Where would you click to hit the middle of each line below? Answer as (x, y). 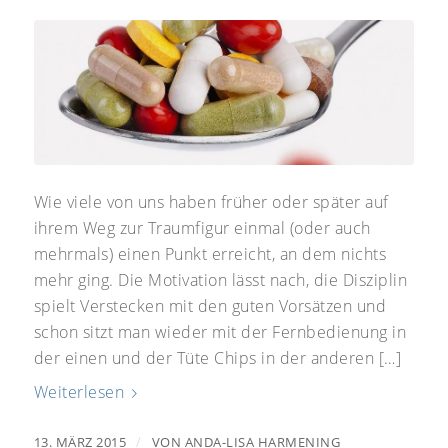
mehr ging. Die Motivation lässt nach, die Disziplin (220, 279)
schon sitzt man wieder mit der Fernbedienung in (220, 331)
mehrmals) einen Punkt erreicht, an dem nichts (210, 253)
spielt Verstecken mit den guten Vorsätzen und (210, 305)
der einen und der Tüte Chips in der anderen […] (217, 357)
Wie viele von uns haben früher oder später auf (211, 201)
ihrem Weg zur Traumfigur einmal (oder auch (202, 227)
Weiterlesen (79, 392)
